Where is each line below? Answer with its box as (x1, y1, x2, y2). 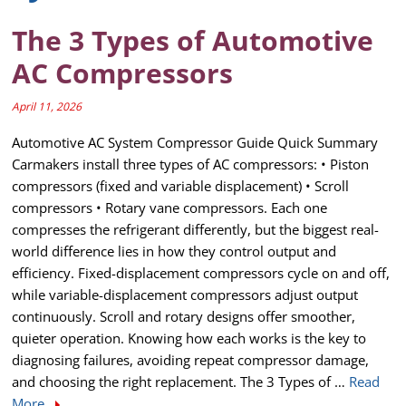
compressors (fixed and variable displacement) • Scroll (12, 176, 350, 195)
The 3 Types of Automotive (12, 21, 374, 59)
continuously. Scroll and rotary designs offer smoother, (12, 306, 356, 325)
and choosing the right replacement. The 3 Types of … (12, 372, 350, 391)
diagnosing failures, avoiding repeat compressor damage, (12, 350, 370, 369)
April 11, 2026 (12, 98, 82, 114)
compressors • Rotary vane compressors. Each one (12, 198, 328, 217)
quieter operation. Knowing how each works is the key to (12, 328, 367, 347)
